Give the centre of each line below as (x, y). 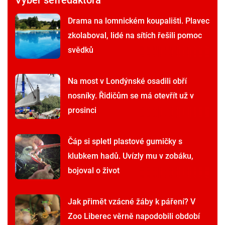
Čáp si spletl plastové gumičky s (125, 142)
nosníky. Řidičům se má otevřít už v (131, 96)
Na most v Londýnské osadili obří (127, 81)
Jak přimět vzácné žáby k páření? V (132, 202)
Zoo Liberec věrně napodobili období (134, 216)
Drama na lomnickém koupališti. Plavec (139, 21)
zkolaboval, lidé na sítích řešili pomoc (135, 36)
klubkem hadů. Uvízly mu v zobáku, (131, 156)
